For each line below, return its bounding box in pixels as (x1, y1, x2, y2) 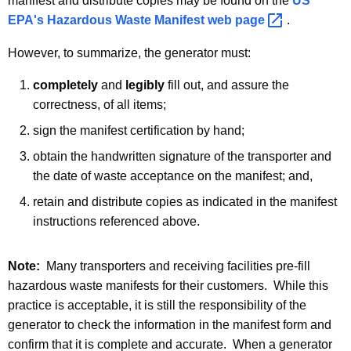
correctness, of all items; (33, 97, 166, 111)
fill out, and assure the (165, 78, 289, 92)
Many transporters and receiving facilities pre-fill (40, 259, 310, 273)
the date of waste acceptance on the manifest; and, (33, 168, 313, 183)
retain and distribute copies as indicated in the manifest (33, 194, 337, 208)
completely (33, 78, 98, 92)
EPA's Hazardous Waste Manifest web (8, 13, 235, 27)
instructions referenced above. (33, 214, 203, 228)
